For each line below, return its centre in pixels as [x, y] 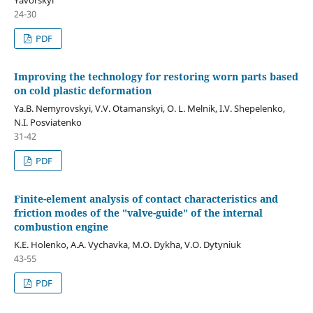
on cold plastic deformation [82, 90]
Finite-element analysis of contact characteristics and [146, 198]
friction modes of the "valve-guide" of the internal [138, 212]
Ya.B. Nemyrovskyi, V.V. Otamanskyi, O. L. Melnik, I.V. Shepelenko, [149, 108]
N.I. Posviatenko [48, 122]
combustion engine [61, 226]
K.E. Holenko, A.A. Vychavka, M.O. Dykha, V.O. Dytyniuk [127, 244]
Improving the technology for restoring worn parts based [156, 76]
